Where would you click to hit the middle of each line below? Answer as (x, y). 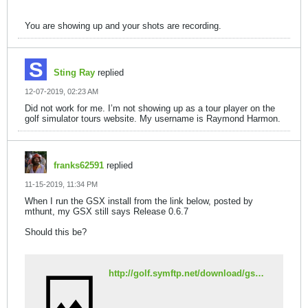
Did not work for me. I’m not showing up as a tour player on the (150, 108)
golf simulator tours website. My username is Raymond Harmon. (153, 119)
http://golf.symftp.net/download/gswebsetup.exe (260, 273)
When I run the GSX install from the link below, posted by (139, 201)
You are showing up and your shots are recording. (123, 26)
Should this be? (56, 232)
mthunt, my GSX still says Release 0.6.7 (107, 211)
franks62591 (79, 165)
